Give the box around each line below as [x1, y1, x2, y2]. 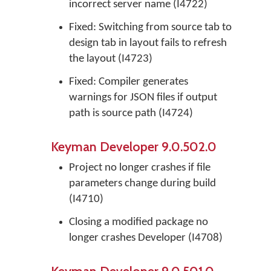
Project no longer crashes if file [69, 162, 211, 174]
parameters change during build [69, 178, 216, 189]
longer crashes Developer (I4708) [69, 232, 223, 244]
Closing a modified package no [69, 217, 208, 228]
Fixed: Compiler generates [69, 76, 188, 88]
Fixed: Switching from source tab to [69, 22, 232, 33]
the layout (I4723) [69, 53, 152, 65]
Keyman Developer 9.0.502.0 [51, 139, 217, 154]
